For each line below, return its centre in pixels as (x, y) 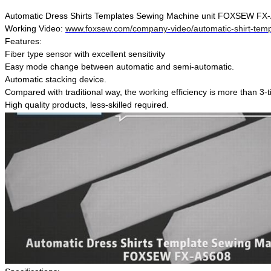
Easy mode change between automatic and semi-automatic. (119, 67)
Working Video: (35, 29)
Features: (23, 41)
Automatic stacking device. (56, 80)
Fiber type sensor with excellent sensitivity (85, 54)
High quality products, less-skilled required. (87, 105)
